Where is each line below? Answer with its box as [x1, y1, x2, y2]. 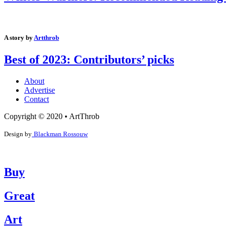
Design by [4, 130, 32, 138]
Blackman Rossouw [34, 130, 88, 138]
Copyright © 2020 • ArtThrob [4, 112, 99, 121]
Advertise [24, 86, 55, 95]
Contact [24, 95, 49, 104]
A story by [4, 34, 34, 42]
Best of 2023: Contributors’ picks [4, 53, 174, 67]
